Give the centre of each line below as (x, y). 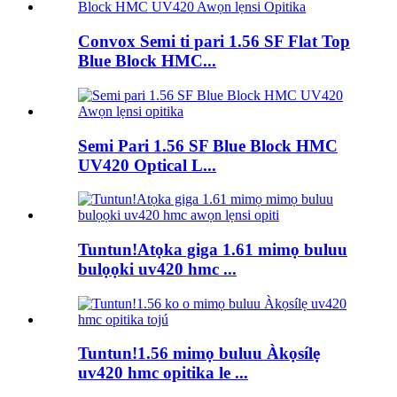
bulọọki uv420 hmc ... (157, 269)
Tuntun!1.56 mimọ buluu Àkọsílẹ (199, 354)
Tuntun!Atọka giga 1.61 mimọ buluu (213, 249)
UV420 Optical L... (147, 165)
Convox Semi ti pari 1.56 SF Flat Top (214, 42)
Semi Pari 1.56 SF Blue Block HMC (208, 145)
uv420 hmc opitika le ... (163, 373)
